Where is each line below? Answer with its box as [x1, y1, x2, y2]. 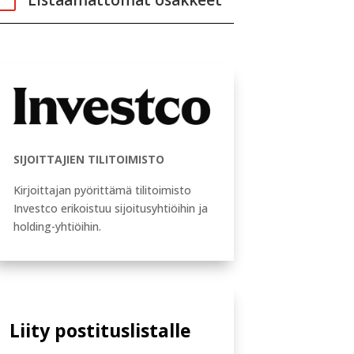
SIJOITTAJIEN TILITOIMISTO [13, 152, 165, 168]
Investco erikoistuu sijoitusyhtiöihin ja [13, 201, 209, 217]
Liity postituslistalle [9, 317, 192, 343]
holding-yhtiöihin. [13, 219, 102, 235]
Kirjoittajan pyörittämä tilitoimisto [13, 183, 192, 198]
